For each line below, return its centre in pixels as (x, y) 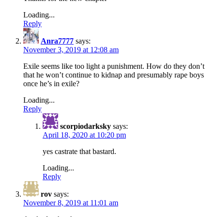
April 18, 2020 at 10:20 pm (84, 135)
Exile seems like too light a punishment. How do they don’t (114, 66)
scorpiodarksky (85, 126)
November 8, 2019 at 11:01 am (71, 202)
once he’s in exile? (51, 83)
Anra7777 (57, 41)
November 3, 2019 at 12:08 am (71, 49)
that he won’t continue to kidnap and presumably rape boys (114, 75)
